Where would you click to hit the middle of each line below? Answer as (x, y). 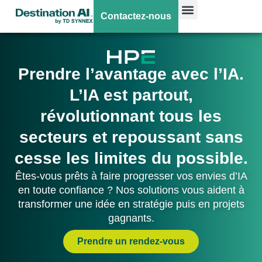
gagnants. (131, 218)
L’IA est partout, (131, 95)
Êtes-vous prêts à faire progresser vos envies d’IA (131, 176)
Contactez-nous (136, 16)
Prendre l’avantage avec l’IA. (131, 74)
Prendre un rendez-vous (131, 242)
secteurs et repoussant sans (131, 137)
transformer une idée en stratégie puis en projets (131, 204)
